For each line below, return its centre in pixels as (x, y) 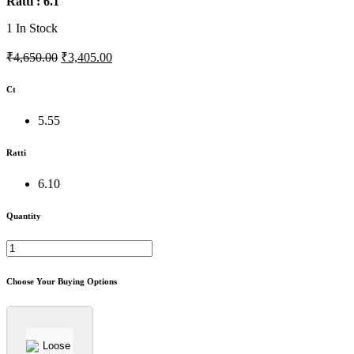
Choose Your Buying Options (62, 282)
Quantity (24, 216)
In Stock (35, 28)
